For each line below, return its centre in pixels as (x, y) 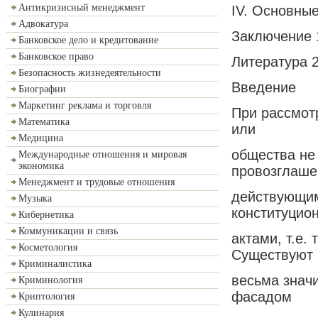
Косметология (48, 247)
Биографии (42, 89)
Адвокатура (43, 24)
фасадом (262, 296)
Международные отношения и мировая (103, 154)
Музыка (35, 198)
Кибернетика (46, 215)
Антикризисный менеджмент (82, 7)
